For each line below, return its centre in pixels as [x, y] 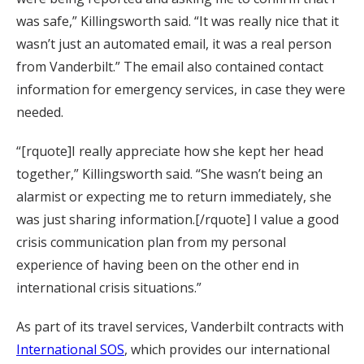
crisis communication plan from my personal [151, 242]
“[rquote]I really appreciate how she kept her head [170, 151]
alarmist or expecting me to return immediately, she [174, 197]
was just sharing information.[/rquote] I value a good [178, 219]
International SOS [70, 349]
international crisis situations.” [109, 288]
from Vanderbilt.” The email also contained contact [170, 67]
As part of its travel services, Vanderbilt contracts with [180, 327]
